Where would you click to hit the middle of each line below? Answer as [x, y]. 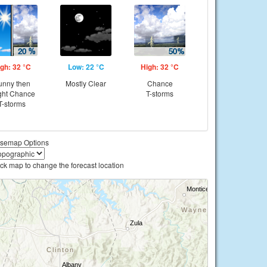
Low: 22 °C [86, 67]
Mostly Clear [86, 83]
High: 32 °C [160, 67]
